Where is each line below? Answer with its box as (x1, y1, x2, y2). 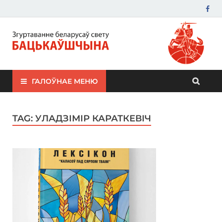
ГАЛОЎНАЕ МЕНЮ (32, 76, 98, 86)
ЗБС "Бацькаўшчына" (12, 34, 113, 45)
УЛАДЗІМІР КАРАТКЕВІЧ (35, 113, 151, 124)
